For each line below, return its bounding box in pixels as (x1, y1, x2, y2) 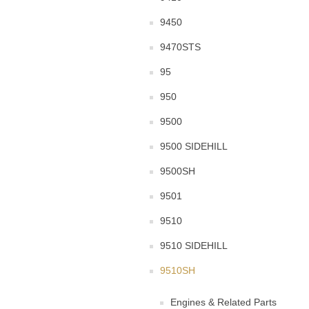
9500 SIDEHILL (160, 141, 228, 152)
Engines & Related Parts (170, 297, 277, 308)
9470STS (160, 41, 201, 52)
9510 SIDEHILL (160, 240, 228, 251)
